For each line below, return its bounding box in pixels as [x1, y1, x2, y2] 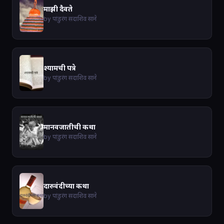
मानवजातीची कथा [43, 122, 95, 131]
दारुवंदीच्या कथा [43, 181, 89, 190]
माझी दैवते [43, 4, 72, 13]
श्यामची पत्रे [43, 63, 75, 72]
